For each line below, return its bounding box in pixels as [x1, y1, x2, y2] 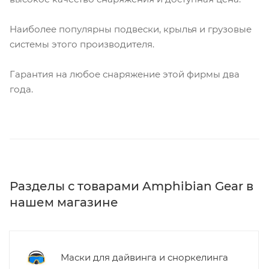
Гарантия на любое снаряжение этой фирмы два [10, 68, 240, 80]
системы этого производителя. [10, 38, 157, 50]
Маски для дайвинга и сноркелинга [61, 252, 228, 263]
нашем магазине [10, 195, 118, 210]
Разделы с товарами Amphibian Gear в [10, 179, 253, 193]
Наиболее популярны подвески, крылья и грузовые [10, 23, 252, 35]
